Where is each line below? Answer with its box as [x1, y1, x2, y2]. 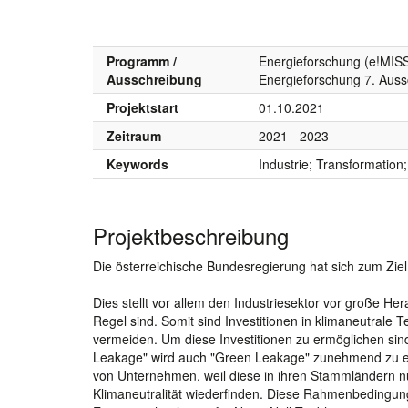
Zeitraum [107, 126, 161, 145]
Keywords [107, 154, 168, 173]
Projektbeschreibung [93, 219, 289, 251]
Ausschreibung [107, 69, 202, 88]
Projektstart [107, 97, 178, 117]
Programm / [107, 51, 177, 70]
